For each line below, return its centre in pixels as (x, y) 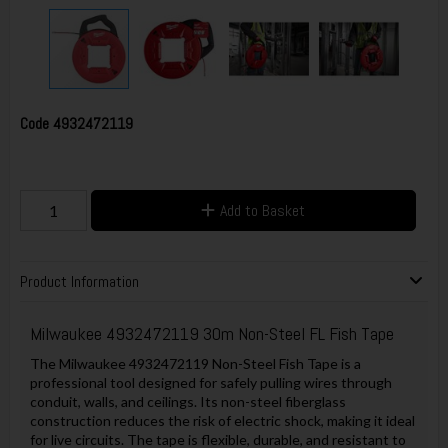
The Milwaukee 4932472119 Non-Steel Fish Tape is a (195, 364)
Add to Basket (263, 211)
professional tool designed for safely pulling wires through (210, 383)
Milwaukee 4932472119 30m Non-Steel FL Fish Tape (211, 334)
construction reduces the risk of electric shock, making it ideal (222, 421)
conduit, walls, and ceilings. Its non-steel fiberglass (187, 402)
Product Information (79, 282)
